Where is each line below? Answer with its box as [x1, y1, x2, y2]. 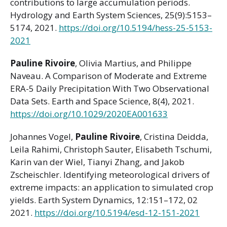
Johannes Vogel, [10, 130, 75, 142]
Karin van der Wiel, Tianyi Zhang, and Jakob [10, 156, 184, 168]
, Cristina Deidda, [140, 130, 208, 142]
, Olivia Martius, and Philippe [75, 57, 192, 69]
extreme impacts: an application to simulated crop [10, 181, 213, 193]
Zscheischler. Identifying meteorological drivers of [10, 168, 210, 180]
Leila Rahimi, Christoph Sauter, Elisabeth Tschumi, [10, 143, 212, 155]
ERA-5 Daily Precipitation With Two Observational [10, 82, 209, 94]
